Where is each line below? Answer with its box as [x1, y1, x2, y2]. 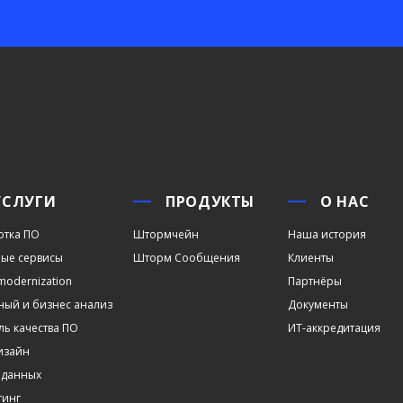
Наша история [287, 227, 366, 242]
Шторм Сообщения [133, 250, 241, 265]
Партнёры [287, 273, 342, 289]
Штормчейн [133, 227, 200, 242]
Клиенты [287, 250, 334, 265]
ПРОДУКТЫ [166, 192, 255, 211]
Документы [287, 297, 348, 312]
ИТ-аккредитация [287, 320, 381, 336]
